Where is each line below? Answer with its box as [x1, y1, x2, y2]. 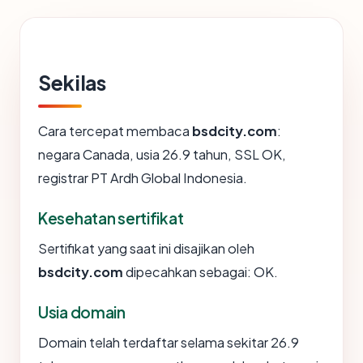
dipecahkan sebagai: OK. [123, 263, 278, 281]
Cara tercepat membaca [38, 122, 192, 140]
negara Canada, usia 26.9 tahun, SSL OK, [38, 146, 286, 164]
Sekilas [38, 70, 106, 96]
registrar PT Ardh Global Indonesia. [38, 169, 247, 187]
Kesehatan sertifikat [38, 208, 184, 228]
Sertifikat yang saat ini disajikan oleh [38, 240, 254, 258]
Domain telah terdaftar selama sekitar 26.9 [38, 334, 299, 352]
